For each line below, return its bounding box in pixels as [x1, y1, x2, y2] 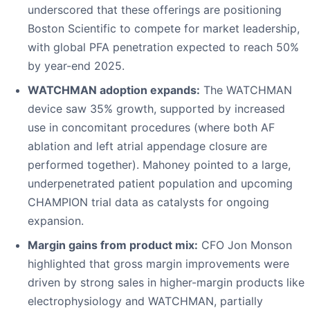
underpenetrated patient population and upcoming [28, 176, 293, 191]
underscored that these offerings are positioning [28, 3, 282, 17]
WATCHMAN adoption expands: [28, 83, 200, 98]
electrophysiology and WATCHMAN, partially [28, 294, 263, 309]
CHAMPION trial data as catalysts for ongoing [28, 195, 269, 210]
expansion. [28, 214, 84, 228]
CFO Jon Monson [198, 238, 292, 253]
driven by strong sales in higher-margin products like [28, 275, 304, 290]
